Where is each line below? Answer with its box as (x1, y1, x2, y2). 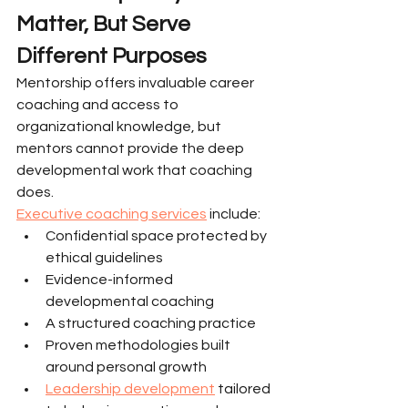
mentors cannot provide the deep (16, 141, 247, 156)
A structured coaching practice (46, 316, 256, 331)
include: (207, 207, 260, 221)
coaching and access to (16, 97, 181, 112)
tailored (215, 382, 273, 396)
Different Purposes (16, 45, 207, 67)
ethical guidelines (46, 250, 163, 265)
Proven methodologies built (46, 338, 233, 352)
